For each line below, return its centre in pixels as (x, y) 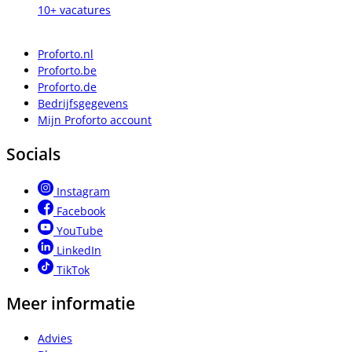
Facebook (81, 211)
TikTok (73, 270)
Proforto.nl (66, 54)
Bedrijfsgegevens (83, 104)
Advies (55, 338)
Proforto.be (67, 71)
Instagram (83, 192)
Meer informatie (71, 304)
